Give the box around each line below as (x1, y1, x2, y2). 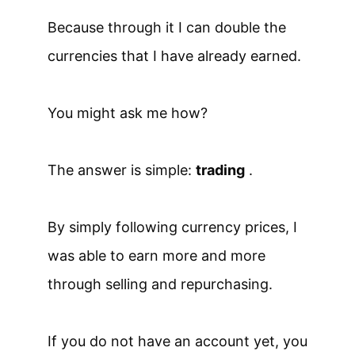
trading (196, 161, 245, 178)
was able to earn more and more (48, 246, 265, 264)
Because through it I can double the (48, 18, 286, 36)
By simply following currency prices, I (48, 218, 297, 235)
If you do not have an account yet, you (48, 332, 307, 349)
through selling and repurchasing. (48, 275, 273, 292)
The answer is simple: (48, 161, 196, 178)
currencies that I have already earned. (48, 47, 301, 64)
